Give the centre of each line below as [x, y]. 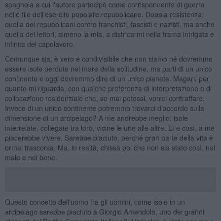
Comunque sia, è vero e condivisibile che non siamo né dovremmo [109, 58]
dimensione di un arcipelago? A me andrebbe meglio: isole [96, 118]
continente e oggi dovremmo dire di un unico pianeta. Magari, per [107, 78]
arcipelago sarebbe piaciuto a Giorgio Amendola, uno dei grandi [104, 211]
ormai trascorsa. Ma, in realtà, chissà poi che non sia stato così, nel [110, 147]
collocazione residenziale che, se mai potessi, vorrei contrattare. [105, 98]
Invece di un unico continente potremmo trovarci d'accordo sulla [104, 108]
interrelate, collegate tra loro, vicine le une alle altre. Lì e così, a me [110, 128]
